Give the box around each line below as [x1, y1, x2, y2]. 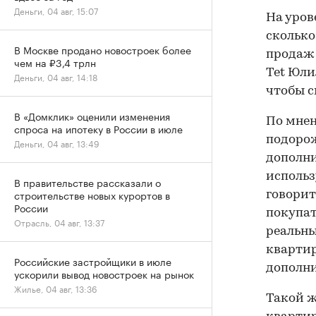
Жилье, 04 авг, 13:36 [14, 281, 97, 295]
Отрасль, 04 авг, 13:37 [14, 215, 104, 229]
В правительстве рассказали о [14, 174, 161, 190]
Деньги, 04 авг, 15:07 [14, 4, 98, 17]
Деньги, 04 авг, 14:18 [14, 70, 97, 83]
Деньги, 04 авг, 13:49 [14, 136, 99, 150]
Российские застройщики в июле [14, 253, 171, 269]
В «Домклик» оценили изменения [14, 108, 170, 123]
